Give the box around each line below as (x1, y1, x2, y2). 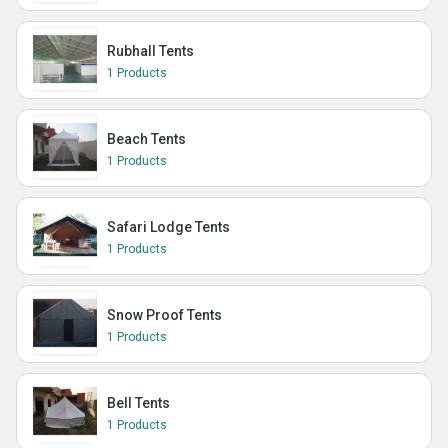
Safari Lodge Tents (107, 219, 230, 235)
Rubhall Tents (107, 43, 194, 59)
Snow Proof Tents (107, 307, 222, 323)
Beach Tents (107, 131, 186, 147)
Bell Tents (107, 395, 170, 411)
